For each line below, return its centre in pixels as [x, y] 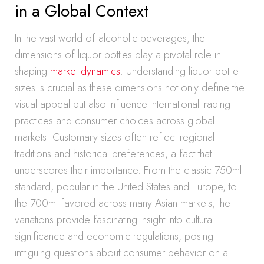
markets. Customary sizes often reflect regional [115, 137]
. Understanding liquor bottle [179, 71]
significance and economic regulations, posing [114, 236]
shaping [32, 71]
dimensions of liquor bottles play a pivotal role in [118, 55]
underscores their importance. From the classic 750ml [128, 170]
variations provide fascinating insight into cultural [114, 220]
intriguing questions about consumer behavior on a [121, 253]
